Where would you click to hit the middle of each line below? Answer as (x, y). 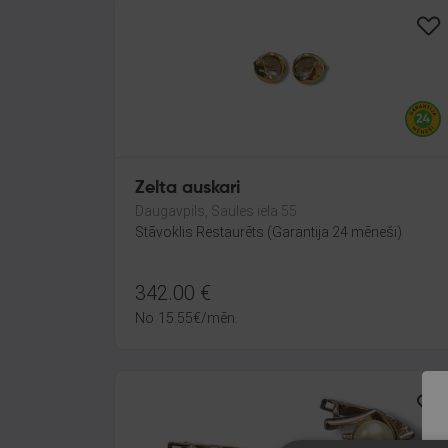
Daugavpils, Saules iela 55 (216, 211)
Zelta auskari (187, 188)
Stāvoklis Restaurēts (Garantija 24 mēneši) (268, 232)
